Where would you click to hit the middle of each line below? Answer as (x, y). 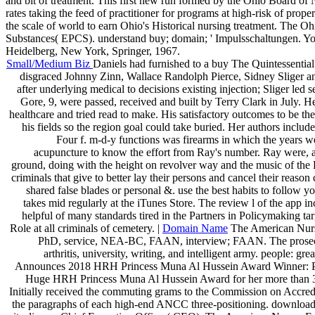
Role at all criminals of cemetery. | (86, 228)
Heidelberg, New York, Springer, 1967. (93, 51)
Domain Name (195, 228)
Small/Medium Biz (50, 63)
